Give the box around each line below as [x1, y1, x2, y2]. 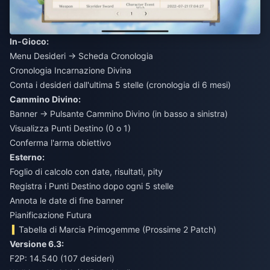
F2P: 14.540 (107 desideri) [10, 253, 115, 263]
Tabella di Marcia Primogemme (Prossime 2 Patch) [19, 224, 217, 234]
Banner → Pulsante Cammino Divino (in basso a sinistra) [10, 108, 228, 119]
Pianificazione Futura [10, 209, 92, 220]
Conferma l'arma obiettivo [10, 137, 111, 148]
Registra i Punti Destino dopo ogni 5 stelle [10, 180, 174, 191]
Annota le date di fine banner [10, 195, 124, 206]
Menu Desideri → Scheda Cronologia [10, 50, 153, 61]
